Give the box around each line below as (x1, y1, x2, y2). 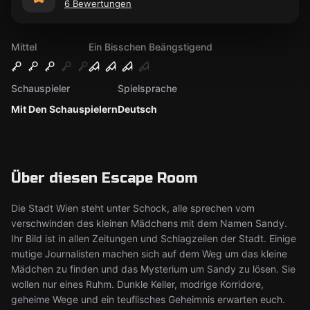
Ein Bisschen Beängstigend (89, 41, 212, 53)
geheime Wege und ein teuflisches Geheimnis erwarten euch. (11, 293, 285, 305)
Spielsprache (118, 82, 177, 94)
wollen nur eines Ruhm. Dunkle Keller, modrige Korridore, (11, 278, 264, 290)
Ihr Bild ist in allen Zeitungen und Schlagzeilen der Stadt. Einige (11, 232, 296, 244)
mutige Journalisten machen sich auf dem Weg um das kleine (11, 248, 287, 259)
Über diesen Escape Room (11, 170, 197, 187)
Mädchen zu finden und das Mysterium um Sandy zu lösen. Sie (11, 263, 295, 275)
